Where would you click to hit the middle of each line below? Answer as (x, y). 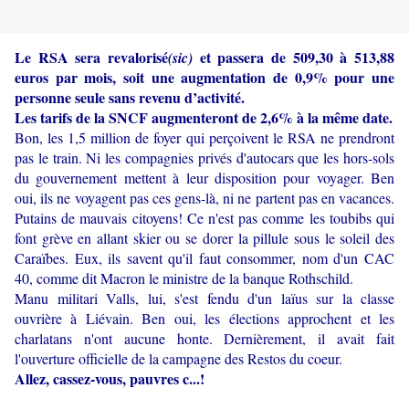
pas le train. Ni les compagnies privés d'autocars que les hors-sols (204, 158)
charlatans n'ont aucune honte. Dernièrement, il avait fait (204, 339)
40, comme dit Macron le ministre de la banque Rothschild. (184, 278)
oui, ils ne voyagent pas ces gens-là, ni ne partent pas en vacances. (204, 198)
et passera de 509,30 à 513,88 (294, 58)
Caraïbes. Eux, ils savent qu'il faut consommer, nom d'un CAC (204, 258)
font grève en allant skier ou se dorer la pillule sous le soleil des (204, 238)
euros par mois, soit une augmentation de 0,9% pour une (204, 78)
